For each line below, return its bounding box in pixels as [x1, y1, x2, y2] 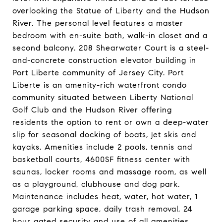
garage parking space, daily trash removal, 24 [12, 204, 192, 214]
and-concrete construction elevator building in [12, 55, 196, 65]
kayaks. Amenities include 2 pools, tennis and [12, 142, 192, 152]
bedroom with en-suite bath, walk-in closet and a [12, 31, 208, 40]
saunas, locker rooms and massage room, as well [12, 167, 207, 176]
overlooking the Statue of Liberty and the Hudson [12, 6, 210, 15]
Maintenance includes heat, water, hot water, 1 [12, 192, 198, 201]
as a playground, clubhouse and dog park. [12, 179, 180, 189]
